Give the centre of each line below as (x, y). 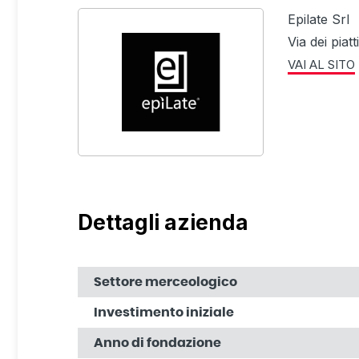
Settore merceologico (165, 282)
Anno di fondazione (157, 343)
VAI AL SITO (322, 65)
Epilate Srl (319, 20)
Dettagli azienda (163, 222)
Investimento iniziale (164, 312)
